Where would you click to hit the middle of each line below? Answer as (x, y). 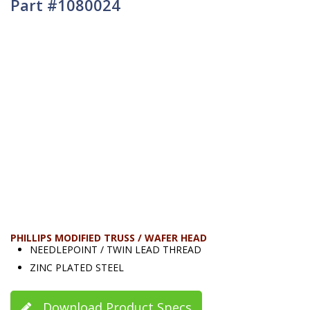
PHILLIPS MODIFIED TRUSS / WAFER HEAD (109, 237)
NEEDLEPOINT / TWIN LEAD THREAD (116, 249)
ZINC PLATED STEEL (77, 267)
